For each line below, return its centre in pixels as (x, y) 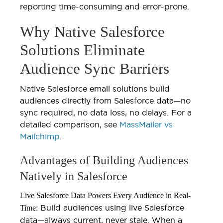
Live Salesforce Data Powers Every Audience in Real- (105, 195)
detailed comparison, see (70, 124)
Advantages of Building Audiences (104, 160)
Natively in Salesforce (74, 176)
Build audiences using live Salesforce (111, 207)
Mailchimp (40, 136)
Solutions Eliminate (82, 50)
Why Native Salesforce (92, 31)
